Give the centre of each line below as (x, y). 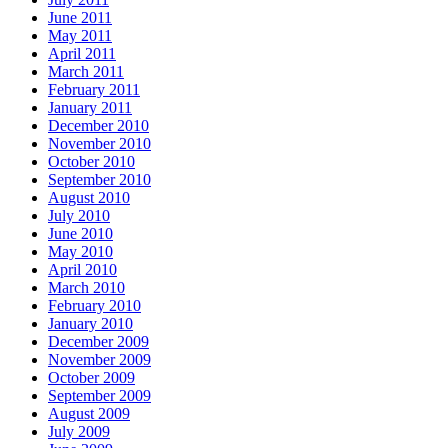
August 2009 (89, 413)
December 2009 (98, 341)
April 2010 (82, 269)
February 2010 (94, 305)
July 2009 (79, 431)
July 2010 (79, 215)
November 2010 (99, 143)
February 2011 (94, 89)
